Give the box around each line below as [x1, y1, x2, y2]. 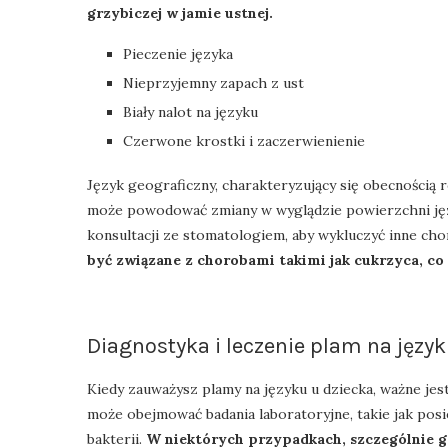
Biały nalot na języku [123, 102, 258, 121]
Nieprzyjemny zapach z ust [123, 73, 304, 92]
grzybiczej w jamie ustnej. [87, 3, 273, 22]
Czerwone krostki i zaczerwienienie [123, 131, 365, 150]
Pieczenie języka [123, 44, 233, 63]
